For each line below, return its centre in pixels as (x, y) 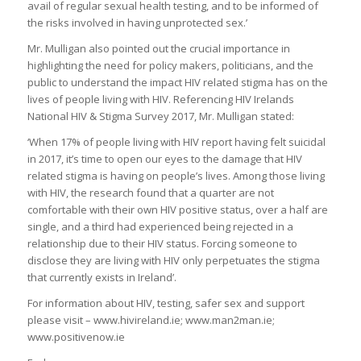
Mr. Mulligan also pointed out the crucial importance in (158, 48)
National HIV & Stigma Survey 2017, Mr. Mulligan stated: (160, 116)
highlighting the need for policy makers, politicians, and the (170, 65)
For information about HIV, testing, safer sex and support (166, 303)
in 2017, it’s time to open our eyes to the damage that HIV (164, 158)
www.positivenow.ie (76, 336)
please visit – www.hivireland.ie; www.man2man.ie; (151, 320)
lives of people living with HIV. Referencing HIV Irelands (160, 99)
